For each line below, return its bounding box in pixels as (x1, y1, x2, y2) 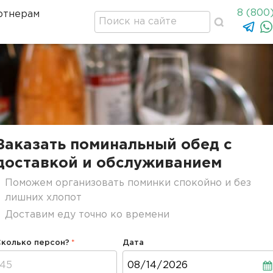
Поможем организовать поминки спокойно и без (5, 179, 251, 188)
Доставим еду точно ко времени (5, 210, 169, 219)
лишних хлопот (5, 193, 82, 202)
